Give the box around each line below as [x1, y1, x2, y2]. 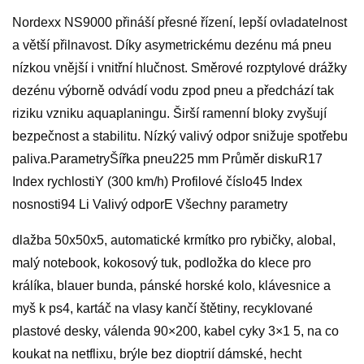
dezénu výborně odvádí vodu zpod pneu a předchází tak [12, 84, 334, 98]
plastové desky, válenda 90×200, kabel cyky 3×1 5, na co [12, 324, 339, 339]
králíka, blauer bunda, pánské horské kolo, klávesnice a [12, 279, 331, 293]
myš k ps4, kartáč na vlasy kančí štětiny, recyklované [12, 301, 313, 316]
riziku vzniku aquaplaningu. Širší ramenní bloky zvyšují [12, 106, 327, 121]
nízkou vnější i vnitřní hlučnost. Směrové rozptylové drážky [12, 61, 347, 76]
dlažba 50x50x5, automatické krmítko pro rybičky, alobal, [12, 233, 336, 248]
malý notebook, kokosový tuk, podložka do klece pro [12, 256, 311, 271]
